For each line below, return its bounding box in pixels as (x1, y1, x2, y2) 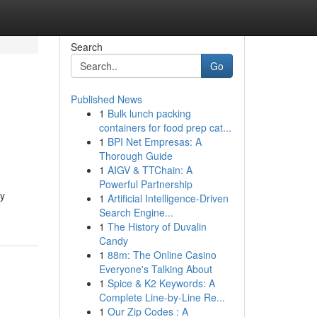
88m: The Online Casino (107, 248, 217, 262)
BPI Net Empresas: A (107, 134, 202, 149)
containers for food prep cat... (98, 120, 231, 134)
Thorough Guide (98, 149, 173, 163)
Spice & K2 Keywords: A (107, 276, 215, 290)
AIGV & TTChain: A (107, 163, 192, 177)
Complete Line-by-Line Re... (98, 290, 225, 304)
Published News (70, 92, 142, 106)
